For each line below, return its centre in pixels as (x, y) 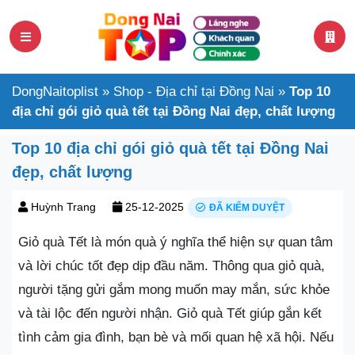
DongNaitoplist (55, 91)
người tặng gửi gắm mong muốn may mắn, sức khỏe (174, 289)
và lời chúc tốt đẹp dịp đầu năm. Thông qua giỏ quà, (172, 265)
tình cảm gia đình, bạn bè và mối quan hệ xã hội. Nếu (176, 337)
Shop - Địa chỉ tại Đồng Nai (194, 91)
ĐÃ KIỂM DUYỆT (247, 207)
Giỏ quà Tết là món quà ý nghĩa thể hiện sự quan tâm (176, 242)
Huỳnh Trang (63, 206)
